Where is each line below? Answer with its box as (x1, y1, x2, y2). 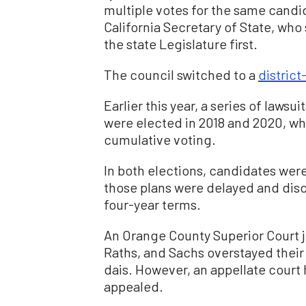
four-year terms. (104, 196, 201, 213)
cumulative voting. (104, 131, 216, 148)
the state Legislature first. (104, 36, 258, 53)
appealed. (104, 278, 163, 295)
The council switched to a (104, 66, 258, 83)
